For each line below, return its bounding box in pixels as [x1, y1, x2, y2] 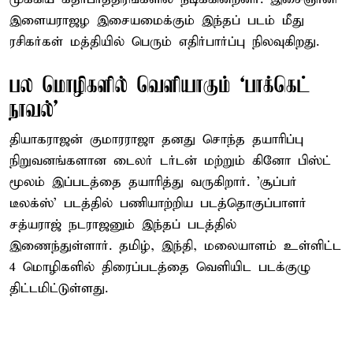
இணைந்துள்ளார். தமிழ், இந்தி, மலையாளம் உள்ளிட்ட [9, 237, 341, 255]
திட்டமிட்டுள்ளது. [9, 280, 108, 297]
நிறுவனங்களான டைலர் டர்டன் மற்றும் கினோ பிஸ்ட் [9, 152, 331, 169]
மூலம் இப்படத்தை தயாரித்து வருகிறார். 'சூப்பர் [9, 173, 297, 191]
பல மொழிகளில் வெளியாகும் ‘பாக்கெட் [9, 73, 310, 98]
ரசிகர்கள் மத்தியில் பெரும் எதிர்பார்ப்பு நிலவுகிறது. [9, 33, 319, 50]
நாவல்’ [9, 98, 58, 123]
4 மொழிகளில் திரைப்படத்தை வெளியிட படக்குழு [9, 258, 310, 276]
